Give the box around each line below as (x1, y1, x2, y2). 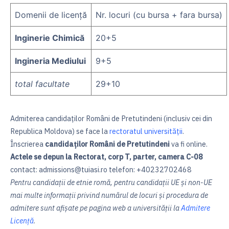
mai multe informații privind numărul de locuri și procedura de (10, 190, 208, 200)
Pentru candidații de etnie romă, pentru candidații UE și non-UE (10, 177, 212, 188)
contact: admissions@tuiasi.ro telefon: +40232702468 (10, 165, 192, 175)
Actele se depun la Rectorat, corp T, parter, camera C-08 (10, 152, 203, 162)
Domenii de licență (15, 10, 87, 20)
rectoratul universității (109, 126, 182, 136)
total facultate (15, 79, 70, 89)
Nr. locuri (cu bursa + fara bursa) (96, 10, 222, 20)
